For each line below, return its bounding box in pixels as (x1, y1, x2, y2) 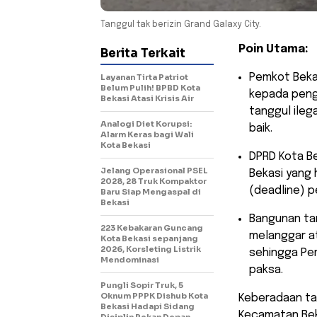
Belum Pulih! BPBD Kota (100, 82, 200, 93)
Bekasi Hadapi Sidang (100, 301, 195, 311)
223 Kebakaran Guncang (100, 222, 203, 233)
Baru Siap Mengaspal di (100, 186, 201, 197)
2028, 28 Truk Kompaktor (100, 175, 207, 186)
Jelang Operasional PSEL (100, 165, 208, 175)
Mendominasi (100, 254, 159, 265)
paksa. (249, 263, 283, 276)
